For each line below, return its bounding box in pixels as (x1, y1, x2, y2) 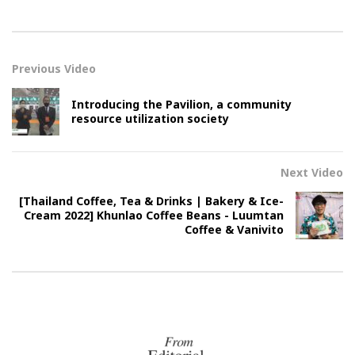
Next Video (281, 165, 343, 180)
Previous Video (12, 61, 96, 76)
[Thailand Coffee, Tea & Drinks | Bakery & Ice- (19, 193, 284, 208)
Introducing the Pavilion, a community (71, 97, 292, 112)
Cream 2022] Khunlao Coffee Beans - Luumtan (24, 208, 284, 223)
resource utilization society (71, 111, 229, 126)
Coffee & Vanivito (185, 222, 284, 237)
